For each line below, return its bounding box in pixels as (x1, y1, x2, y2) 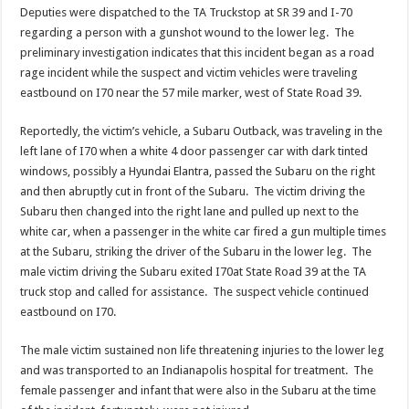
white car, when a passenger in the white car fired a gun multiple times (20, 224, 387, 238)
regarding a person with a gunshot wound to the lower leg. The (20, 25, 355, 39)
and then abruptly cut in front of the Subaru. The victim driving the (20, 184, 366, 198)
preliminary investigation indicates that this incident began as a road (20, 45, 375, 59)
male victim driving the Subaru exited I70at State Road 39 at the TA (20, 264, 367, 278)
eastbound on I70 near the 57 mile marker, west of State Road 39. (20, 85, 365, 100)
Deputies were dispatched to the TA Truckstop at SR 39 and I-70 (20, 5, 353, 19)
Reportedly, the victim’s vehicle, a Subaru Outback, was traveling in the (20, 123, 383, 138)
